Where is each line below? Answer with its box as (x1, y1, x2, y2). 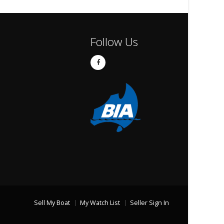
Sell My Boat (34, 198, 70, 207)
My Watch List (80, 198, 120, 207)
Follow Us (90, 33, 138, 49)
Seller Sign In (130, 198, 169, 207)
